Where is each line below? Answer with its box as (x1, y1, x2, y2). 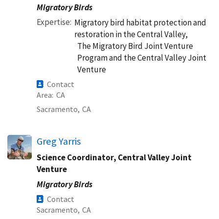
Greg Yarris (37, 135, 81, 148)
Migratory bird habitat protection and (74, 17, 206, 28)
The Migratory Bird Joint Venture (77, 41, 193, 51)
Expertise (37, 17, 70, 27)
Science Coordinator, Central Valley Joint (37, 152, 192, 163)
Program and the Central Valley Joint (77, 52, 206, 63)
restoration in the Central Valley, (74, 29, 188, 40)
